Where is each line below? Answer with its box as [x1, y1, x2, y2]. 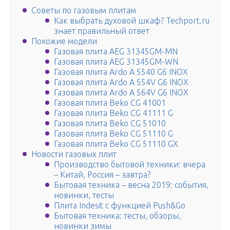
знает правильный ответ [54, 26, 149, 36]
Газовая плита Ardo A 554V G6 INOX [54, 78, 188, 87]
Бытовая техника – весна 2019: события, [54, 180, 208, 190]
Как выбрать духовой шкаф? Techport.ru [54, 16, 209, 26]
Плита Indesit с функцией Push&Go [54, 201, 185, 210]
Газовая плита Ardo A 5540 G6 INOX [54, 67, 188, 77]
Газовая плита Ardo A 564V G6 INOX [54, 88, 188, 98]
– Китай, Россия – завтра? [54, 170, 150, 180]
